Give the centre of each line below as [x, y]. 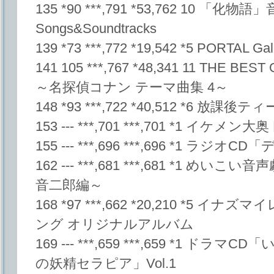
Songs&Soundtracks [96, 29]
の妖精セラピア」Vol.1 [106, 264]
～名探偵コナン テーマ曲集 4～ [132, 87]
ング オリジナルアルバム [115, 224]
